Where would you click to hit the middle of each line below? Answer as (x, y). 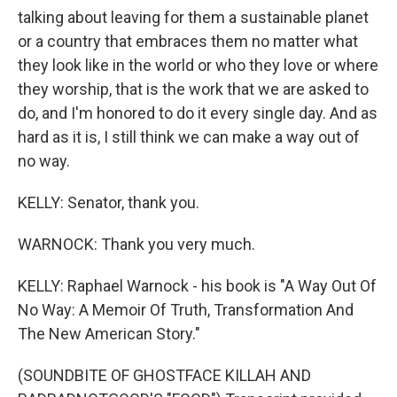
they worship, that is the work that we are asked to (193, 89)
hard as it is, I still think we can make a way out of (189, 137)
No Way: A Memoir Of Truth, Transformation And (186, 310)
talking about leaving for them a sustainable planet (193, 17)
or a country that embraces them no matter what (188, 41)
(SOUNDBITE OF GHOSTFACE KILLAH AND (164, 375)
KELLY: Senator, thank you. (109, 202)
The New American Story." (109, 334)
